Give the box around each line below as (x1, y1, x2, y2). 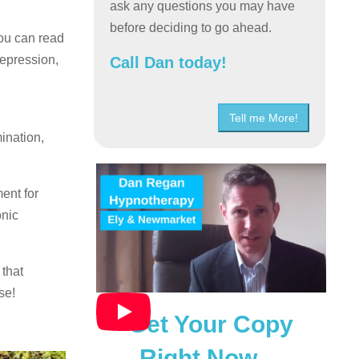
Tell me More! (228, 111, 298, 124)
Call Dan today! (110, 53, 228, 71)
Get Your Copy (127, 310, 293, 337)
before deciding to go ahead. (110, 20, 272, 34)
